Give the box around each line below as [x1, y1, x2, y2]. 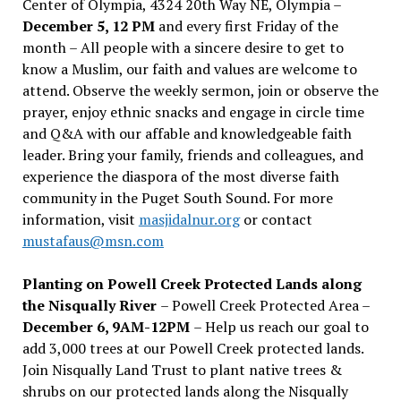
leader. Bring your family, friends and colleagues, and [21, 144, 363, 165]
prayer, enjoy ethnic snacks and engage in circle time [21, 101, 364, 122]
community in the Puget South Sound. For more [21, 187, 333, 208]
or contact [239, 209, 312, 229]
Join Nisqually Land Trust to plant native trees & [21, 359, 342, 380]
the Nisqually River [21, 294, 160, 315]
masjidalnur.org [138, 209, 240, 229]
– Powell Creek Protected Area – [159, 294, 370, 315]
